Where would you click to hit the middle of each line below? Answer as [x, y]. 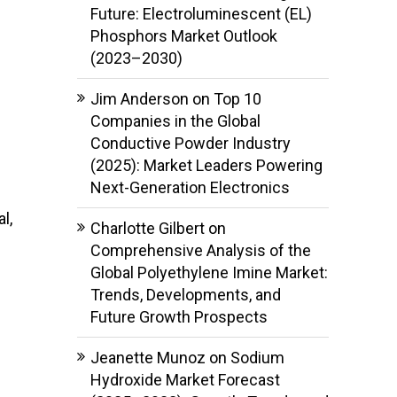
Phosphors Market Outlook [183, 35]
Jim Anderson [139, 98]
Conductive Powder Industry [190, 143]
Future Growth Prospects [179, 316]
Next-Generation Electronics [190, 187]
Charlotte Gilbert [147, 228]
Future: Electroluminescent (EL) [201, 13]
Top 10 [237, 98]
